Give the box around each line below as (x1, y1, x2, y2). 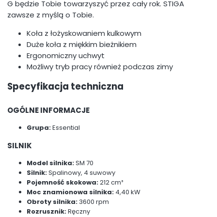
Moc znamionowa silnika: (27, 187, 115, 197)
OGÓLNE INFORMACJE (7, 105, 90, 116)
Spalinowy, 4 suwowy (48, 168, 115, 178)
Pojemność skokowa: (27, 178, 100, 187)
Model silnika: (27, 158, 76, 168)
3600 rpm (79, 197, 109, 207)
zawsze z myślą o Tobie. (7, 10, 94, 20)
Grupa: (27, 123, 52, 133)
